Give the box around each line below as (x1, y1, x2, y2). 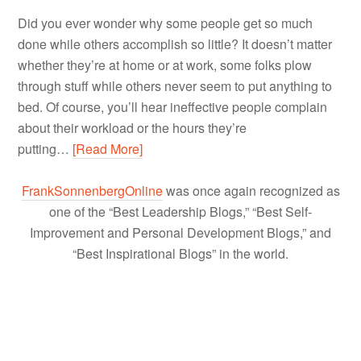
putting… (18, 139, 73, 158)
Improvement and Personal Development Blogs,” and (30, 222, 331, 242)
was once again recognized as (162, 180, 340, 200)
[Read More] (73, 139, 143, 158)
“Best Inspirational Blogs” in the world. (73, 243, 288, 263)
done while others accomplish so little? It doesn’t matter (18, 34, 333, 53)
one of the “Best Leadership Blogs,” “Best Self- (49, 201, 312, 221)
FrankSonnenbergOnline (21, 180, 163, 200)
